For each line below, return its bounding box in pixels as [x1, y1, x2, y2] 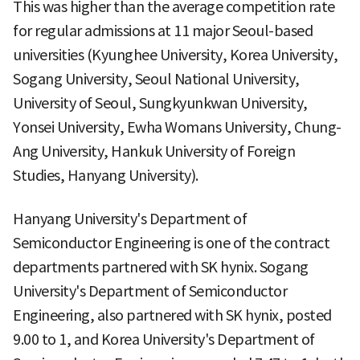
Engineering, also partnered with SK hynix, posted [13, 305, 332, 325]
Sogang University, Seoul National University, [13, 69, 300, 88]
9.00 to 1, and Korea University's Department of [13, 329, 315, 349]
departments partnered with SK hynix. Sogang [13, 257, 309, 276]
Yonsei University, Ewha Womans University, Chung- [13, 117, 342, 137]
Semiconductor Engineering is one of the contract [13, 233, 329, 252]
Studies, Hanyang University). [13, 166, 198, 185]
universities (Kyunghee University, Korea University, [13, 45, 337, 64]
